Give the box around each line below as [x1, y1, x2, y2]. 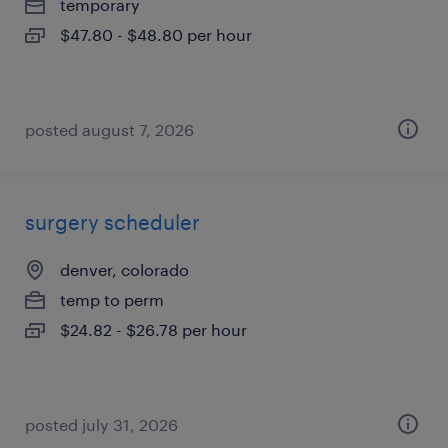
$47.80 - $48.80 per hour [60, 25, 252, 44]
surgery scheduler [25, 210, 200, 234]
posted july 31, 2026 [25, 415, 178, 434]
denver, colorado [60, 260, 189, 279]
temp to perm [60, 290, 164, 309]
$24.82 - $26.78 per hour [60, 320, 247, 339]
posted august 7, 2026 [25, 120, 194, 139]
